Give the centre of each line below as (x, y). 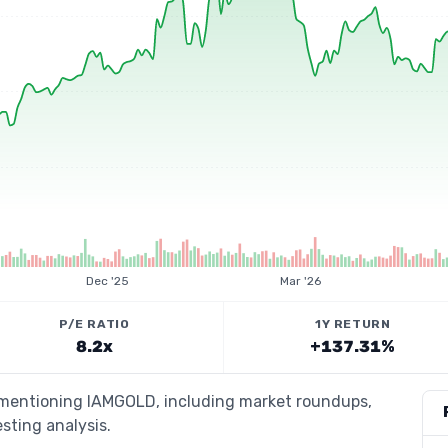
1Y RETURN (353, 324)
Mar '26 (300, 281)
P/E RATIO (94, 324)
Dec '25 (108, 281)
